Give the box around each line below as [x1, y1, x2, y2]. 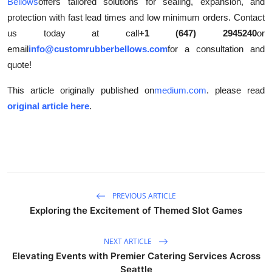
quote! [7, 59, 32, 70]
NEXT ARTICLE [104, 236, 154, 246]
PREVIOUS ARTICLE [110, 190, 176, 201]
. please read [206, 85, 265, 96]
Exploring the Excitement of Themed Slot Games [30, 205, 242, 217]
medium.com [154, 85, 206, 96]
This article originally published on [7, 85, 154, 96]
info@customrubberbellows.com [29, 44, 168, 55]
